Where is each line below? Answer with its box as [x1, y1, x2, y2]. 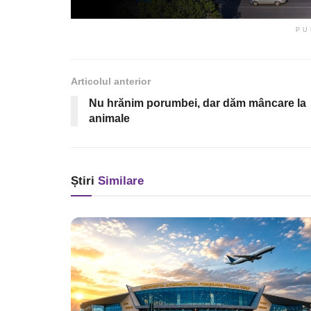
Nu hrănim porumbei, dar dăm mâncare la [89, 96, 306, 109]
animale [89, 112, 130, 124]
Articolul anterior [71, 75, 151, 87]
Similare [94, 174, 144, 187]
